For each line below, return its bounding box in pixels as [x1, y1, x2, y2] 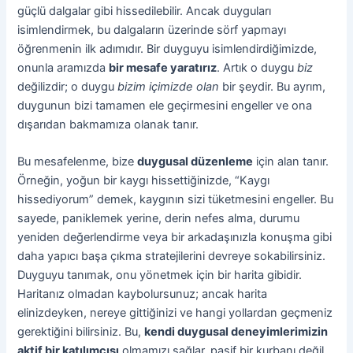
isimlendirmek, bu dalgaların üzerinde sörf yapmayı [17, 23, 287, 38]
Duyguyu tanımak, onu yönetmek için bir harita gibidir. [17, 268, 303, 283]
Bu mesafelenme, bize [17, 154, 138, 169]
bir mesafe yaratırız [109, 61, 217, 76]
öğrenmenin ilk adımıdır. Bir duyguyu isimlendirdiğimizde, [17, 42, 318, 57]
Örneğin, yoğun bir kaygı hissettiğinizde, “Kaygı [17, 173, 270, 188]
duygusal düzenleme [137, 154, 254, 169]
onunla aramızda [17, 61, 110, 76]
